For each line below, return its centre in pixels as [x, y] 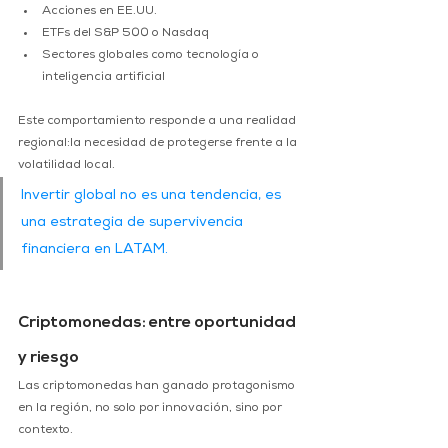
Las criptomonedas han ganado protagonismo [158, 387]
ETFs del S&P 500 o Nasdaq [125, 34]
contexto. [45, 431]
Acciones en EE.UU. [99, 12]
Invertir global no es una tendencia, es [153, 196]
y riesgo [48, 358]
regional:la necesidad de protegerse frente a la [159, 144]
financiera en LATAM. [94, 250]
